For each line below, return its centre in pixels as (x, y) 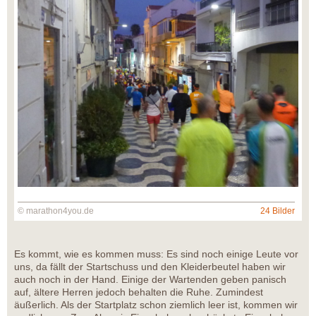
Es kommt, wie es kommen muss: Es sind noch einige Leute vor (156, 254)
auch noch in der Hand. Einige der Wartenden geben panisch (150, 280)
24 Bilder (278, 211)
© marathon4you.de (56, 211)
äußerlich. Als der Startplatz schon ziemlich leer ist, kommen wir (156, 305)
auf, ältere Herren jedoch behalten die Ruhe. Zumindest (139, 292)
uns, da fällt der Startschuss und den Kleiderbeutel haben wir (150, 267)
